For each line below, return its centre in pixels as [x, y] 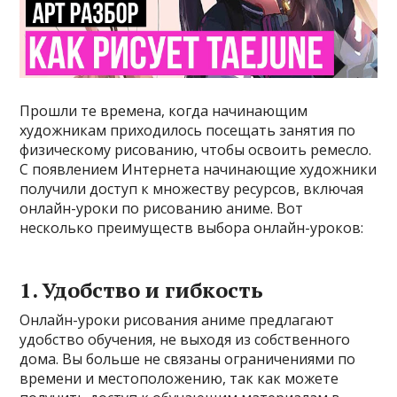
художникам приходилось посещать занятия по [188, 131]
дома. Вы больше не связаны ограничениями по [188, 359]
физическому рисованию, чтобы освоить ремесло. [196, 150]
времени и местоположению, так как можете [179, 379]
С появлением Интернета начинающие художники [198, 170]
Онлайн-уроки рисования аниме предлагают [177, 320]
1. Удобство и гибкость [142, 290]
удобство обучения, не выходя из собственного [185, 340]
